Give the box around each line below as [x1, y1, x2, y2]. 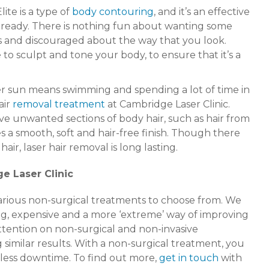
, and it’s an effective [154, 6, 250, 18]
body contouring [72, 6, 154, 18]
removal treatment [13, 98, 105, 110]
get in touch [159, 252, 219, 264]
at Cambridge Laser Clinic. [105, 98, 230, 110]
